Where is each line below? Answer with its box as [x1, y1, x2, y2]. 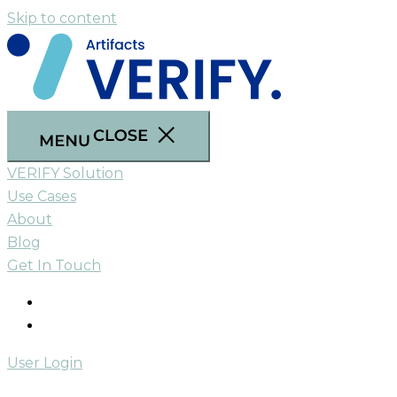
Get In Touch [7, 257, 101, 274]
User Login [7, 354, 82, 371]
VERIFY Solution [7, 165, 123, 182]
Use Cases [7, 188, 76, 205]
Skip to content [7, 10, 117, 27]
